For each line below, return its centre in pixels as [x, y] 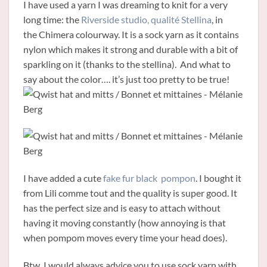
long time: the [51, 19]
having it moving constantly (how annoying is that [125, 223]
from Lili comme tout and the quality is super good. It [130, 193]
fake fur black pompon [149, 178]
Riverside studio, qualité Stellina [145, 19]
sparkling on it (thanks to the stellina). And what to [127, 64]
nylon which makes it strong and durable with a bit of [131, 49]
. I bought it [218, 178]
